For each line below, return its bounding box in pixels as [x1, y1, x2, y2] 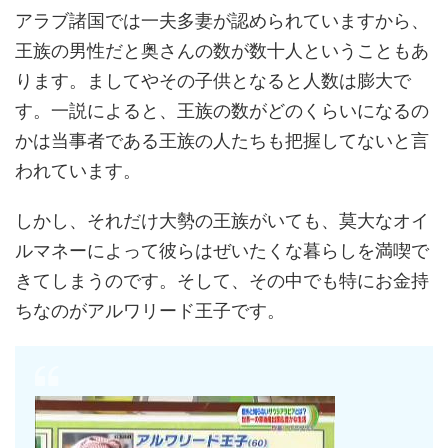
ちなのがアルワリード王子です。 [15, 300, 285, 322]
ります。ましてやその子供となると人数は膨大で [15, 70, 411, 92]
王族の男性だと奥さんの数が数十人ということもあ [15, 40, 429, 62]
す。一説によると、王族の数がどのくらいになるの [15, 100, 429, 122]
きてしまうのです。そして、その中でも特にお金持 [15, 270, 429, 292]
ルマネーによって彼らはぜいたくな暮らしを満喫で [15, 240, 429, 262]
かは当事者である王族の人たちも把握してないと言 [15, 130, 429, 152]
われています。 [15, 160, 141, 182]
